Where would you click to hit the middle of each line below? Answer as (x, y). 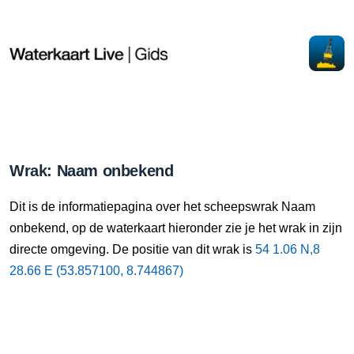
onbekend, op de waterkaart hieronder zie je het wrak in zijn (176, 228)
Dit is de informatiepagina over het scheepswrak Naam (162, 207)
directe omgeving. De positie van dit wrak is (132, 249)
